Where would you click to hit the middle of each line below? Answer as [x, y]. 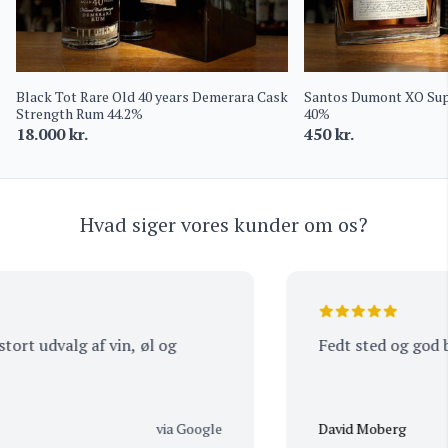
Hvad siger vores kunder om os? [224, 224]
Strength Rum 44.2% [79, 113]
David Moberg [339, 428]
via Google [166, 428]
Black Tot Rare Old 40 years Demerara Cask [152, 96]
